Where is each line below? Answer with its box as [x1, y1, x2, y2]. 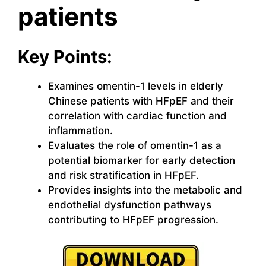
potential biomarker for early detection [48, 154, 235, 166]
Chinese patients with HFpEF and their [48, 94, 234, 107]
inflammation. [48, 124, 113, 137]
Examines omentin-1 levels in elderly [48, 80, 223, 92]
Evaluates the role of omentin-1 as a [48, 139, 221, 151]
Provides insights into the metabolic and [48, 183, 242, 196]
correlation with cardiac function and [48, 109, 227, 122]
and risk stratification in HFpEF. [48, 169, 199, 181]
